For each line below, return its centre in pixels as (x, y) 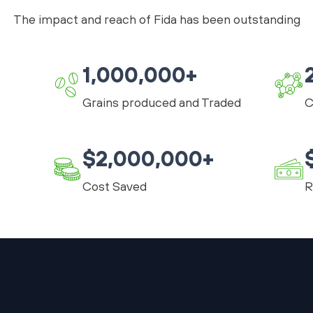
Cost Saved (114, 186)
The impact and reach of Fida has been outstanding (156, 19)
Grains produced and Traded (161, 102)
